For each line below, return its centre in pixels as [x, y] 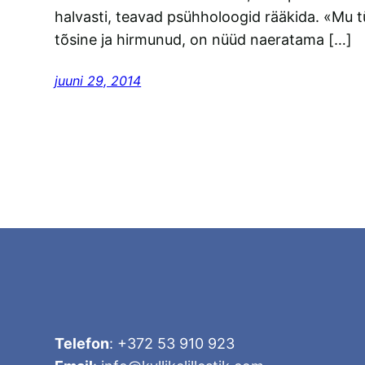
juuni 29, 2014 [98, 81]
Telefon [82, 343]
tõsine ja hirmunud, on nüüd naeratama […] [204, 40]
